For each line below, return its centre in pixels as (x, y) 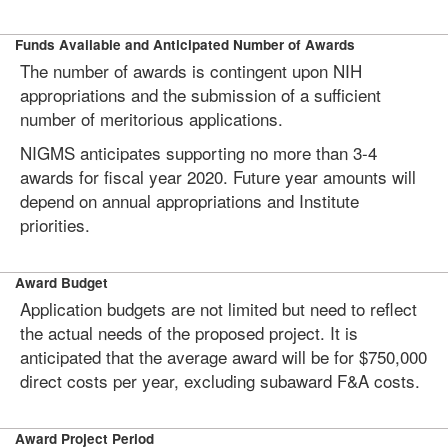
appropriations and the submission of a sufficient (200, 94)
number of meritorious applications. (151, 118)
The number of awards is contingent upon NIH (191, 70)
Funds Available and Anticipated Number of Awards (185, 44)
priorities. (55, 224)
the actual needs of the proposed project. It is (189, 332)
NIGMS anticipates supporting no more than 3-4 (198, 152)
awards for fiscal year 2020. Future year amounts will (218, 176)
